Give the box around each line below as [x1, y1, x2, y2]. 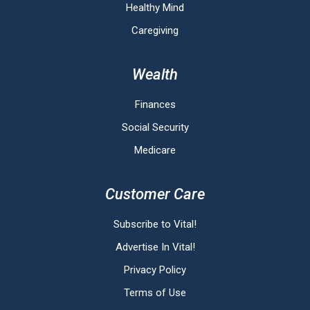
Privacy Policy [124, 264, 186, 277]
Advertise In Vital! [115, 241, 195, 254]
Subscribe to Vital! [113, 218, 197, 231]
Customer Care [105, 185, 205, 203]
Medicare [134, 144, 176, 157]
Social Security [121, 121, 189, 134]
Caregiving [131, 24, 179, 37]
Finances [134, 98, 176, 111]
